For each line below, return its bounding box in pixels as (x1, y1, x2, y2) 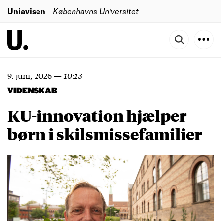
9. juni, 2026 (7, 70, 52, 81)
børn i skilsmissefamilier (7, 123, 202, 144)
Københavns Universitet (53, 6, 139, 16)
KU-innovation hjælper (7, 105, 186, 126)
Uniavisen (7, 6, 45, 16)
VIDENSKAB (7, 87, 57, 95)
